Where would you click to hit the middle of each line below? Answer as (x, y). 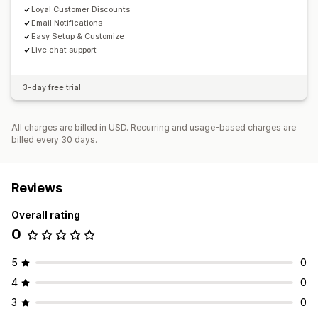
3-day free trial (52, 88)
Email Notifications (67, 23)
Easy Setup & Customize (78, 37)
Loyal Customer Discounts (81, 10)
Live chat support (64, 50)
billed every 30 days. (54, 140)
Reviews (37, 188)
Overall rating (46, 215)
